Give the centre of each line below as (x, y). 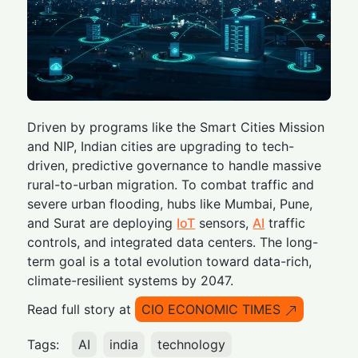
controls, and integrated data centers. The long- (173, 243)
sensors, (224, 223)
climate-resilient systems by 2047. (131, 281)
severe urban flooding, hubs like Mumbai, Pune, (170, 204)
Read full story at (80, 310)
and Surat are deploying (102, 223)
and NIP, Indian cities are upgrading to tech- (161, 147)
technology (192, 345)
